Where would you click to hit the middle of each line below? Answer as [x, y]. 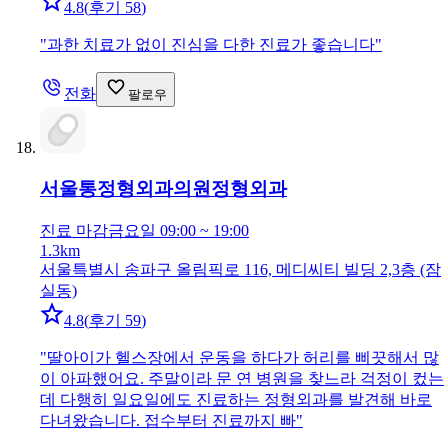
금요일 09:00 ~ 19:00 [178, 230]
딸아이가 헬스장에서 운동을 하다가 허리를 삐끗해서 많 [243, 357]
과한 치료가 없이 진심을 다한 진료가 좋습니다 [211, 45]
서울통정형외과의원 [125, 188]
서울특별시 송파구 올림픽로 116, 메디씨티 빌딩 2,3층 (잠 [240, 269]
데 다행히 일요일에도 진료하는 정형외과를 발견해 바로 [236, 399]
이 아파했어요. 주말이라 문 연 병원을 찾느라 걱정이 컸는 [242, 378]
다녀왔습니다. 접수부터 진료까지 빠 [168, 420]
